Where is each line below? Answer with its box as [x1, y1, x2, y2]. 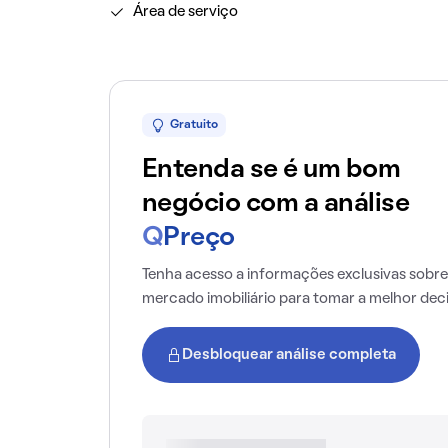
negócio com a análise [141, 192, 410, 216]
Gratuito [169, 120, 218, 130]
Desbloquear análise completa [181, 348, 396, 362]
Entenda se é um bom [141, 158, 401, 182]
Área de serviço [132, 5, 238, 19]
